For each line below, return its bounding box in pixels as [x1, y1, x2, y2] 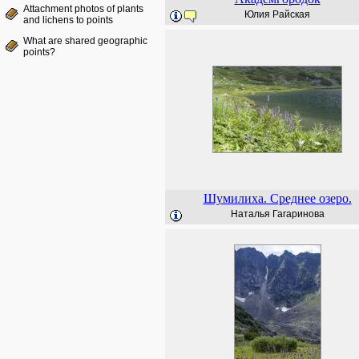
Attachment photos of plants [23, 3, 143, 14]
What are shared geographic [23, 35, 147, 46]
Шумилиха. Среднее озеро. [203, 192, 352, 205]
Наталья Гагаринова [230, 208, 325, 220]
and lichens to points [23, 14, 113, 26]
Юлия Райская [244, 9, 310, 20]
